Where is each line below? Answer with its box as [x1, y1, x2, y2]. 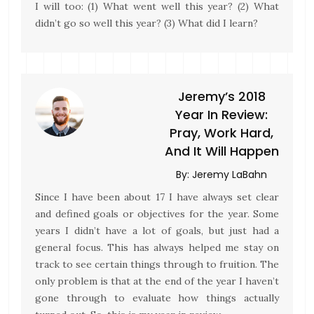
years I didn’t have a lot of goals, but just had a [35, 224, 279, 237]
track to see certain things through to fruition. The [35, 258, 279, 271]
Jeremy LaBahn [192, 168, 267, 182]
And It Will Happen [164, 142, 279, 160]
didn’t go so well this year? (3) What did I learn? [35, 17, 258, 29]
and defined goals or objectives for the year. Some [35, 207, 279, 220]
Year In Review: [175, 106, 268, 123]
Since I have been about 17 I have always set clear [35, 191, 279, 203]
